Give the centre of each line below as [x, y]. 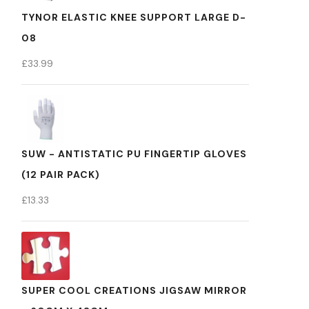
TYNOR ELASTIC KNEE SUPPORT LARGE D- [134, 17]
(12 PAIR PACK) [61, 175]
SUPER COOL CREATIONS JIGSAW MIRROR [134, 290]
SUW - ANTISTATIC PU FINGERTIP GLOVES [134, 154]
